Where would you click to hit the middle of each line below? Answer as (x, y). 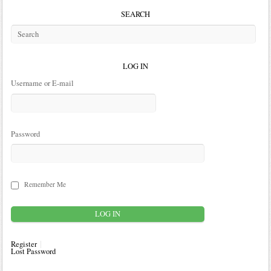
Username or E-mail (42, 83)
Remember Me (45, 184)
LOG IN (135, 67)
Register (24, 244)
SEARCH (135, 15)
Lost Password (33, 252)
